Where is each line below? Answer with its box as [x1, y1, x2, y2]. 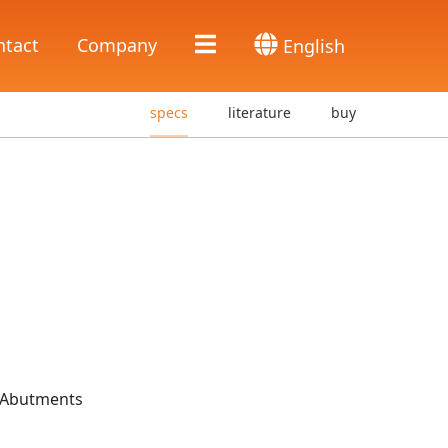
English [278, 34, 345, 58]
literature [228, 103, 291, 122]
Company [77, 33, 157, 57]
